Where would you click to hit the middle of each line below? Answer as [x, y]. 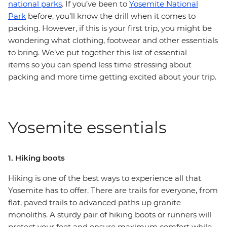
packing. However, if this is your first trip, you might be [110, 28]
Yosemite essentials [87, 127]
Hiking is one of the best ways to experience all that [105, 178]
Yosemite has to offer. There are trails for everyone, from [113, 190]
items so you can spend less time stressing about [100, 65]
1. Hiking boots [36, 158]
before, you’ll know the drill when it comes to [111, 16]
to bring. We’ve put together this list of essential [98, 52]
